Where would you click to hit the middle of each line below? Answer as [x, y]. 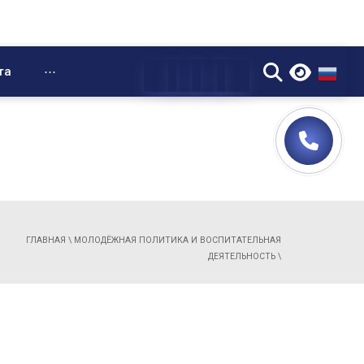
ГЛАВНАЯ [46, 240]
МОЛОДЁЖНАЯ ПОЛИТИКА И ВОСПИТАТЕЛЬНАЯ [178, 240]
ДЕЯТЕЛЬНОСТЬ [242, 256]
